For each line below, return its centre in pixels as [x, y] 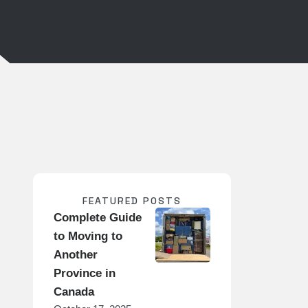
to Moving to [88, 236]
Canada [74, 292]
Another [76, 255]
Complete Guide [98, 218]
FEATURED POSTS [132, 201]
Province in [85, 273]
